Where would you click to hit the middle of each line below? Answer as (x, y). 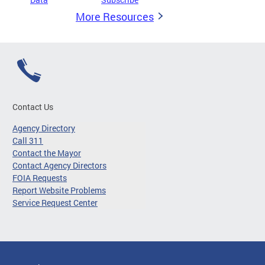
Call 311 (28, 140)
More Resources (115, 17)
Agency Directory (44, 128)
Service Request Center (55, 203)
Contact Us (33, 107)
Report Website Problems (59, 190)
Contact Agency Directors (59, 165)
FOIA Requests (40, 178)
